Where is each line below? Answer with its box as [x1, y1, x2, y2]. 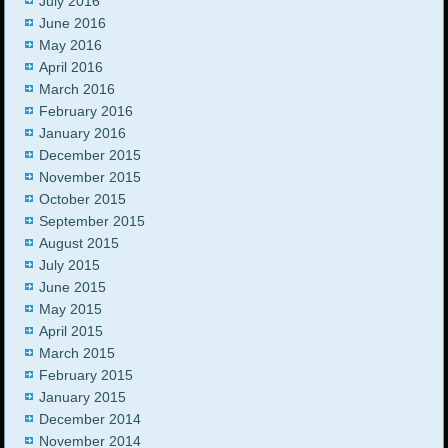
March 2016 [39, 81, 116, 98]
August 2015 [39, 235, 120, 252]
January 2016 [39, 125, 127, 142]
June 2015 [39, 279, 107, 296]
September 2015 [39, 213, 146, 230]
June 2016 [39, 15, 107, 32]
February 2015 [39, 367, 134, 384]
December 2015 [39, 147, 142, 164]
